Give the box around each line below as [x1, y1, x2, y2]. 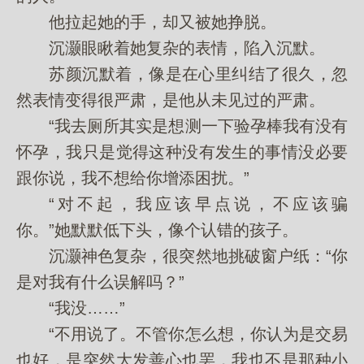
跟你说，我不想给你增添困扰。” [16, 169, 249, 187]
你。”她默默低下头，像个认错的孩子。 [16, 221, 298, 239]
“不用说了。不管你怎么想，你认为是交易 [16, 325, 348, 343]
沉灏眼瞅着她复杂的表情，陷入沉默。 [16, 39, 325, 57]
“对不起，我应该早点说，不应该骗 [16, 195, 348, 213]
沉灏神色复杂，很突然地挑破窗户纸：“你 [16, 247, 348, 265]
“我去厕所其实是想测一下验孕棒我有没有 [16, 117, 348, 135]
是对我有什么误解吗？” [16, 273, 184, 291]
